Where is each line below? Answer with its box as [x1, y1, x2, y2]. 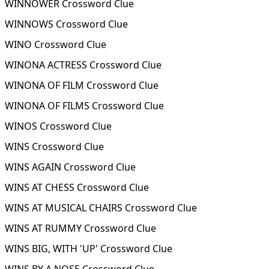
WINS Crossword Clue [5, 140, 104, 153]
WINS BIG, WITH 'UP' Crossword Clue [5, 242, 172, 255]
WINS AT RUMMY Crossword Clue [5, 222, 156, 235]
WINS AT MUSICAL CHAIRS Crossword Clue [5, 201, 197, 214]
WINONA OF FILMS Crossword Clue [5, 99, 164, 112]
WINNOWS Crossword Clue [5, 17, 128, 31]
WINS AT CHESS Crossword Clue [5, 181, 149, 194]
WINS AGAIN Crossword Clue [5, 160, 136, 174]
